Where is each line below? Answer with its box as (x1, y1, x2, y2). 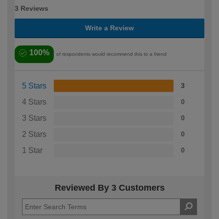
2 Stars (22, 130, 46, 139)
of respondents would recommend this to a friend (56, 51, 167, 57)
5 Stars (22, 82, 46, 90)
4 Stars (22, 98, 46, 107)
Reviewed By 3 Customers (54, 183, 165, 193)
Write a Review (85, 24, 134, 32)
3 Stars (22, 114, 46, 123)
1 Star (22, 146, 43, 155)
